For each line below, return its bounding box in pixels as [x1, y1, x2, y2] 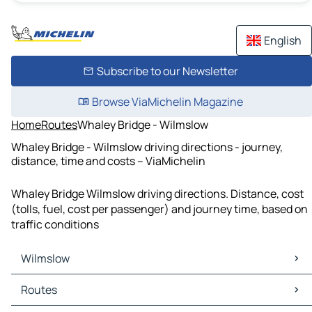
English [264, 33, 302, 48]
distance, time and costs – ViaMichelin [11, 153, 205, 169]
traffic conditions [11, 217, 99, 233]
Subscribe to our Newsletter [96, 63, 238, 79]
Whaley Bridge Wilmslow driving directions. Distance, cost [11, 186, 304, 202]
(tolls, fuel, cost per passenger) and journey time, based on [11, 201, 308, 217]
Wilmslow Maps [14, 274, 92, 290]
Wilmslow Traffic [14, 290, 98, 306]
